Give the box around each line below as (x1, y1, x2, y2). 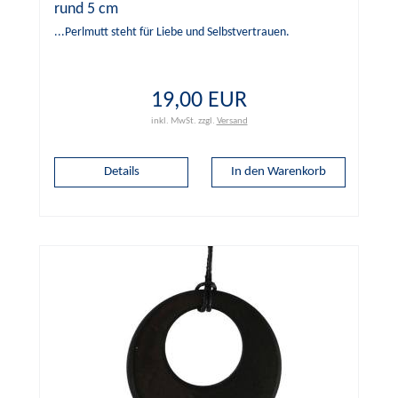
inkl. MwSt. (150, 115, 196, 126)
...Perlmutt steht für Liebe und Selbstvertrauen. (54, 26, 290, 38)
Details (103, 164, 139, 179)
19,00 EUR (151, 89, 247, 112)
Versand (216, 115, 248, 126)
